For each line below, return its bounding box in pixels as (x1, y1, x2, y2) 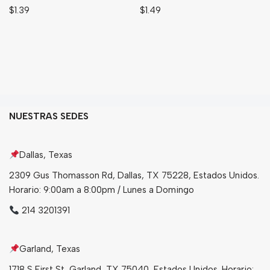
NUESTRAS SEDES (9, 111, 89, 122)
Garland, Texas (19, 243, 81, 255)
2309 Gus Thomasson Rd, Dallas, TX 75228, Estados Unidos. (9, 170, 259, 181)
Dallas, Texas (19, 149, 73, 161)
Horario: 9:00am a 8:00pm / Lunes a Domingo (9, 184, 194, 196)
